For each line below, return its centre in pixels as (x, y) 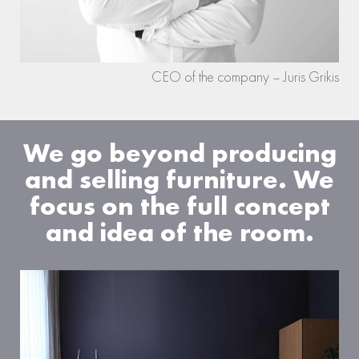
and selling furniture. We (179, 179)
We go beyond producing (179, 153)
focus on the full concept (179, 206)
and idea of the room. (179, 232)
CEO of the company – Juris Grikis (245, 77)
